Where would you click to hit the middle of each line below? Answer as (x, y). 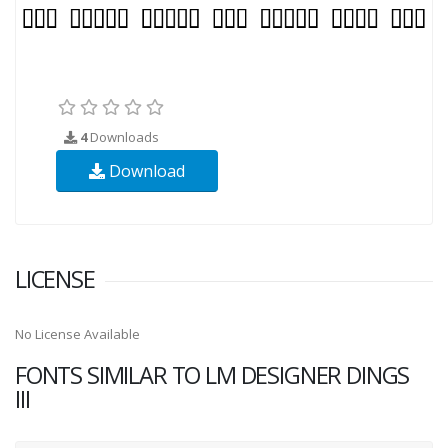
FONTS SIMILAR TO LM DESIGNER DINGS (212, 374)
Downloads (123, 136)
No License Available (77, 333)
